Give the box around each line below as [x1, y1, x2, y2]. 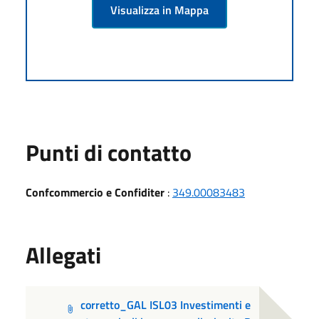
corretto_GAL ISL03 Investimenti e [80, 296, 251, 313]
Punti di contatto [26, 135, 192, 169]
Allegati [26, 237, 101, 272]
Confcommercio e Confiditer [26, 183, 164, 201]
